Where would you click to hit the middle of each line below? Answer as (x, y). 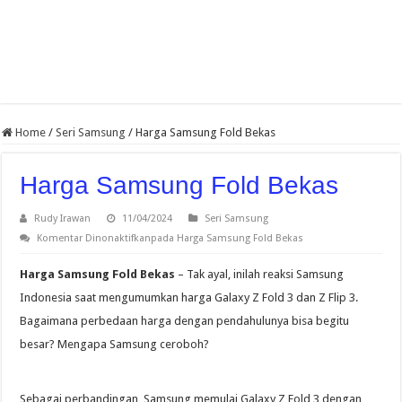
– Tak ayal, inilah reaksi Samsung (260, 275)
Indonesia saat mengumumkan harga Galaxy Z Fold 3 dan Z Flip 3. (189, 298)
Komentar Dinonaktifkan (94, 239)
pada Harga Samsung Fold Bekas (227, 239)
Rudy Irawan (63, 219)
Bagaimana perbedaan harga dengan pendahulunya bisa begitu (185, 321)
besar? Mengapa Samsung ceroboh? (115, 345)
